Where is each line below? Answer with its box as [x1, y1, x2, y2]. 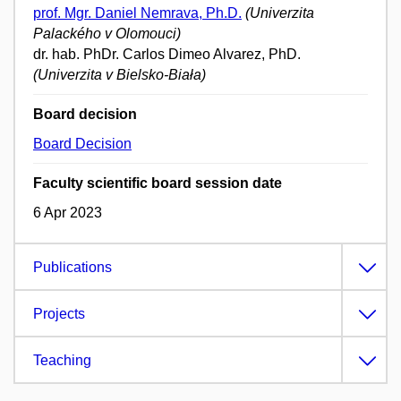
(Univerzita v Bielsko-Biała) [33, 67, 206, 83]
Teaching [33, 353, 91, 369]
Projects [33, 306, 85, 322]
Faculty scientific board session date [33, 175, 282, 192]
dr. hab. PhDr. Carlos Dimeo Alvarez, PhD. [33, 47, 301, 63]
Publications [33, 260, 112, 276]
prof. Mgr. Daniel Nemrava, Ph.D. [33, 5, 242, 21]
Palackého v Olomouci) [33, 26, 181, 42]
